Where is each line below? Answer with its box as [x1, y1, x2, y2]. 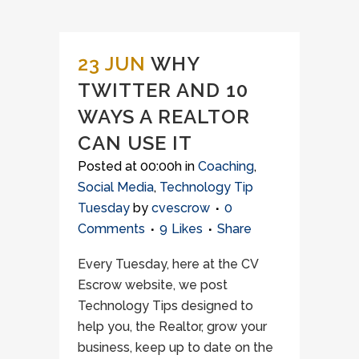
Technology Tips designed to [78, 298, 253, 313]
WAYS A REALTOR [78, 105, 250, 128]
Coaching [198, 159, 254, 174]
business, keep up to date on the [78, 340, 273, 355]
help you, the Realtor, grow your [78, 319, 267, 334]
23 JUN [78, 52, 146, 75]
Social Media [78, 179, 154, 195]
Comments [78, 221, 145, 236]
